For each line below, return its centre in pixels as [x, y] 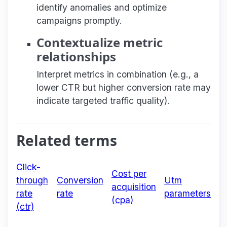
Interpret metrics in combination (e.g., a [118, 74]
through [32, 180]
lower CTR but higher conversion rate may [124, 87]
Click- [28, 167]
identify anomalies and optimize [102, 7]
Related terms [67, 140]
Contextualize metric [100, 42]
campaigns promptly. [79, 20]
